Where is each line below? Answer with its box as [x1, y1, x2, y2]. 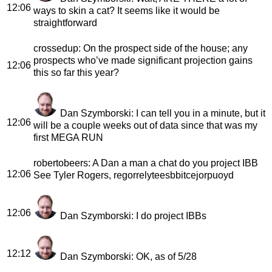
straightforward [33, 17, 97, 28]
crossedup [33, 42, 78, 53]
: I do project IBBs [131, 210, 206, 221]
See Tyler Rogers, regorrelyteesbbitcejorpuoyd [33, 169, 234, 180]
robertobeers [33, 157, 88, 168]
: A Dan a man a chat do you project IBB [88, 157, 258, 168]
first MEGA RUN [33, 132, 103, 143]
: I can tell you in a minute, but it [131, 107, 265, 118]
